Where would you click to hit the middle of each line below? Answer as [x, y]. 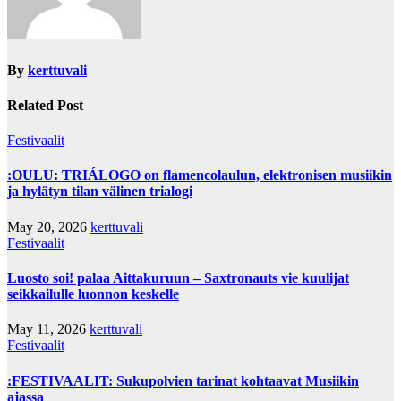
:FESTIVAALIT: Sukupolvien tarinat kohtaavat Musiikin [183, 380]
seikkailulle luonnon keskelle [93, 294]
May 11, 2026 [48, 329]
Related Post [45, 105]
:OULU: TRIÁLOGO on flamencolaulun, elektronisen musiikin [200, 175]
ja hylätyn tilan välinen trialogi [100, 192]
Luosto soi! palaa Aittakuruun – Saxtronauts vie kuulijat [178, 278]
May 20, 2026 [49, 226]
